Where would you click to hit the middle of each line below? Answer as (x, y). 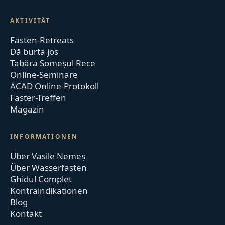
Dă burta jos (34, 52)
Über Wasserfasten (49, 168)
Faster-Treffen (38, 98)
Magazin (27, 109)
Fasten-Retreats (42, 40)
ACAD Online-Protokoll (55, 86)
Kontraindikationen (49, 191)
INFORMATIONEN (44, 137)
